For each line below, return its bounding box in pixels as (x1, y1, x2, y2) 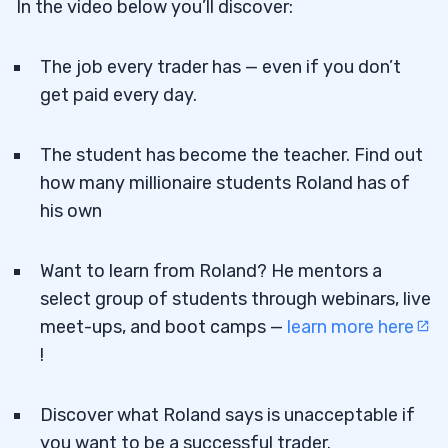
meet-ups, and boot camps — (40, 315, 287, 338)
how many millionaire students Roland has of (40, 171, 410, 194)
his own (40, 199, 102, 222)
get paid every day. (40, 83, 197, 106)
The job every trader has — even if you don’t (40, 55, 401, 78)
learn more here (287, 315, 414, 338)
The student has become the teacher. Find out (40, 143, 423, 166)
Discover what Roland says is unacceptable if (40, 403, 415, 426)
